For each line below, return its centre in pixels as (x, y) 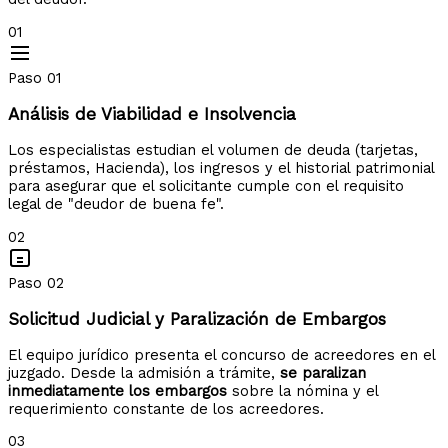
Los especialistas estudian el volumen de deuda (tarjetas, (213, 150)
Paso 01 (34, 78)
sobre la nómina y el (302, 390)
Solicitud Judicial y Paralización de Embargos (197, 318)
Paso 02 (36, 282)
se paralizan (323, 372)
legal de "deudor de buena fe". (116, 204)
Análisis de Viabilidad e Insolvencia (152, 114)
